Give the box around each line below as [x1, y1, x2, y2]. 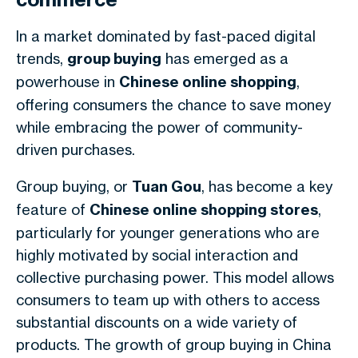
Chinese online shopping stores [89, 201, 318, 219]
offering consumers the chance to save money [16, 96, 331, 113]
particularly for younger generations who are [16, 224, 320, 241]
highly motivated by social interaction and [16, 246, 298, 264]
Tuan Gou [132, 177, 201, 196]
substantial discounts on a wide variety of [16, 313, 297, 331]
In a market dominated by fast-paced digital [16, 27, 316, 45]
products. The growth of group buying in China [16, 336, 332, 353]
